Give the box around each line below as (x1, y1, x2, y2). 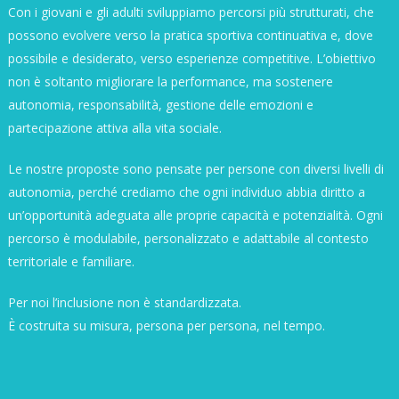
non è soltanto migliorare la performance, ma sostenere (7, 72, 333, 90)
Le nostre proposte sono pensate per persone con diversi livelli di (7, 159, 384, 177)
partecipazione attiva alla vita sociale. (7, 118, 222, 136)
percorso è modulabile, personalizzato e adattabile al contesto (7, 229, 369, 247)
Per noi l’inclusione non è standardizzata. (7, 293, 241, 311)
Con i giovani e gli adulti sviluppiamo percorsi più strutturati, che (7, 3, 374, 20)
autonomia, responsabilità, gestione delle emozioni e (7, 95, 313, 113)
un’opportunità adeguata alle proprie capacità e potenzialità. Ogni (7, 206, 383, 224)
